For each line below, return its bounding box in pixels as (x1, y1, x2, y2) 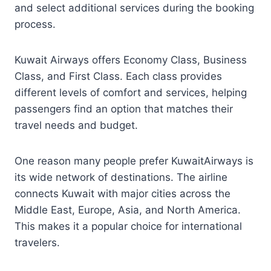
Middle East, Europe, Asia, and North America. (15, 204, 241, 216)
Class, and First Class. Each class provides (15, 70, 222, 82)
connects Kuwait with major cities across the (15, 188, 230, 200)
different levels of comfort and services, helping (15, 87, 247, 99)
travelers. (15, 237, 60, 249)
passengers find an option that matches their (15, 103, 233, 115)
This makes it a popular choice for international (15, 220, 242, 232)
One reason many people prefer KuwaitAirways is (15, 155, 253, 167)
